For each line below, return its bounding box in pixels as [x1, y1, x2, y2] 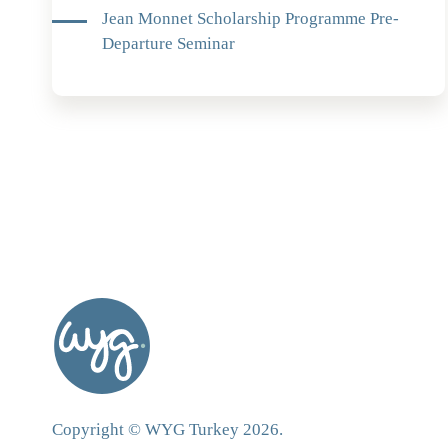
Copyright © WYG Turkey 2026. [52, 420, 283, 440]
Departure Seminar [102, 34, 235, 54]
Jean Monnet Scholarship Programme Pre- [102, 9, 399, 29]
